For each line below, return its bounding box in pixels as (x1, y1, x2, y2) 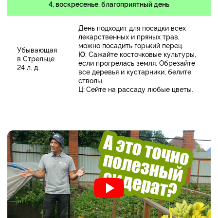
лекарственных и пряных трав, (78, 32, 180, 41)
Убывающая (17, 45, 57, 54)
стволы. (78, 75, 104, 85)
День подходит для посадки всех (78, 23, 186, 33)
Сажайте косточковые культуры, (87, 49, 196, 59)
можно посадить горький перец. (78, 40, 183, 50)
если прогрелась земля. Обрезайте (78, 58, 195, 68)
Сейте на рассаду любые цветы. (86, 84, 193, 94)
